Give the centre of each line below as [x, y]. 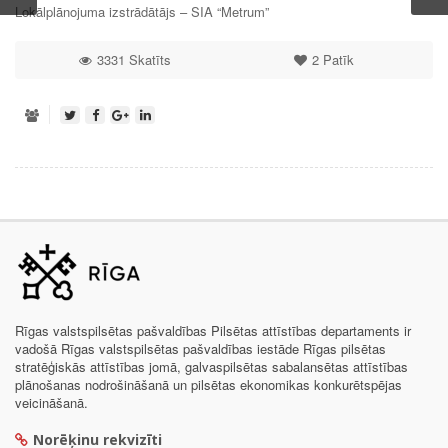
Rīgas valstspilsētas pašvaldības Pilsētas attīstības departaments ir [213, 330]
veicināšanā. [51, 402]
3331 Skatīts [133, 59]
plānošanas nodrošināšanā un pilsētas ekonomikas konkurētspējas [208, 384]
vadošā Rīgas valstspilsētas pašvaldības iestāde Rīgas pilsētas [200, 348]
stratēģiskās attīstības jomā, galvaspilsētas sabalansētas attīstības [211, 366]
